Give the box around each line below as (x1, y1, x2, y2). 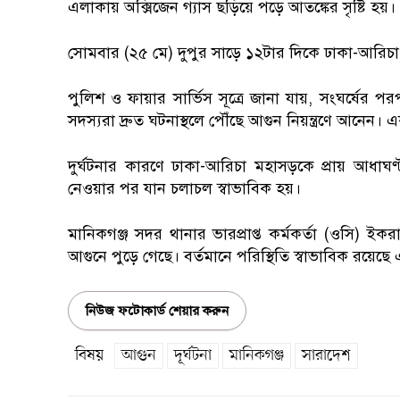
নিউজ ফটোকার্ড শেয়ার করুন (86, 302, 229, 319)
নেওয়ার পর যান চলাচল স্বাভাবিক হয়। (68, 178, 301, 198)
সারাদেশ (302, 344, 351, 366)
